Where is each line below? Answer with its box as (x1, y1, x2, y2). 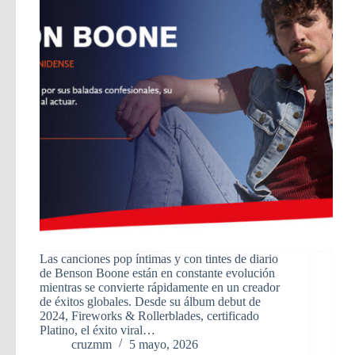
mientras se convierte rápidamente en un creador (40, 280, 280, 294)
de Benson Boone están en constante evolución (40, 265, 275, 280)
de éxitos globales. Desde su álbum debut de (40, 294, 261, 308)
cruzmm (71, 337, 112, 351)
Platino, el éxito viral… (40, 323, 155, 337)
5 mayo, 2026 (129, 337, 198, 351)
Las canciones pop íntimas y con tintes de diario (40, 251, 278, 265)
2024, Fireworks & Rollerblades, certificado (40, 308, 259, 323)
